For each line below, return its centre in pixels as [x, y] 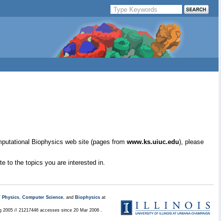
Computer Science [43, 197]
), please [191, 142]
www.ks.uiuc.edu [153, 142]
